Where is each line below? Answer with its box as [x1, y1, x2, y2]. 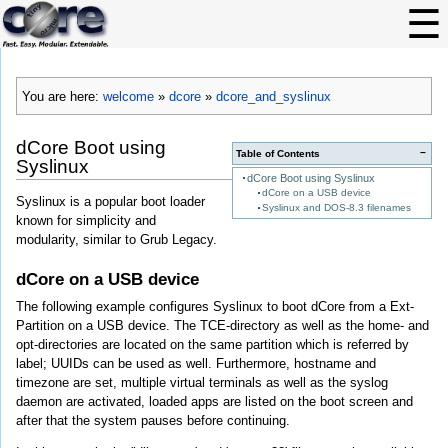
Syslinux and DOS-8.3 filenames [261, 202, 411, 214]
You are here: [22, 88, 103, 104]
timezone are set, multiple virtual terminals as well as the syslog [16, 374, 388, 390]
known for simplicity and [16, 212, 156, 228]
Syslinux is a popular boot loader [16, 193, 205, 209]
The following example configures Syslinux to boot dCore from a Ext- [16, 298, 414, 314]
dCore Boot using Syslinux [247, 172, 376, 184]
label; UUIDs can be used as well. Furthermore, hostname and [16, 355, 376, 371]
